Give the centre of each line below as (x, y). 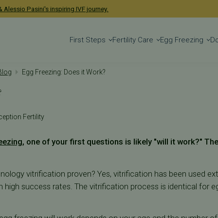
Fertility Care (133, 40)
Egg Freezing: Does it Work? (64, 72)
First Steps (87, 40)
